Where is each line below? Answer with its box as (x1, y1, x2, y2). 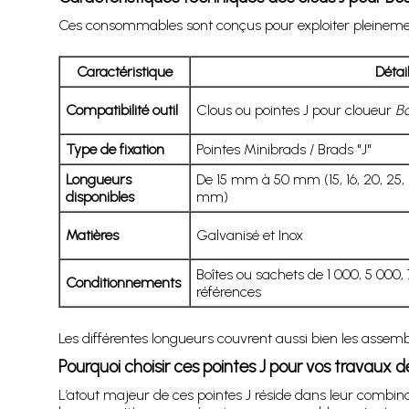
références (195, 282, 261, 300)
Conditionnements (65, 273, 181, 291)
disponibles (65, 187, 134, 205)
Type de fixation (65, 140, 164, 158)
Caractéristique (76, 62, 173, 80)
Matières (65, 225, 119, 244)
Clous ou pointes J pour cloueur (195, 100, 395, 119)
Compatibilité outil (65, 100, 178, 119)
